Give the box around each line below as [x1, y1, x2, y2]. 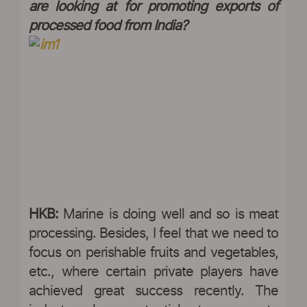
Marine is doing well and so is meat [58, 208, 278, 222]
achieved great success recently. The [29, 284, 278, 299]
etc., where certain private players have [29, 265, 278, 280]
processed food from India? [29, 19, 187, 34]
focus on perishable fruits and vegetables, [29, 246, 278, 260]
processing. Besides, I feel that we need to [29, 227, 278, 241]
